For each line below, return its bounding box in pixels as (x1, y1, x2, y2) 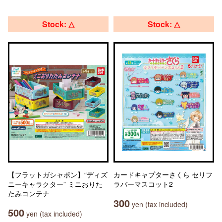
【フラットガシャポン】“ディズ (8, 169, 108, 179)
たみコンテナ (8, 188, 50, 198)
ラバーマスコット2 (113, 179, 173, 189)
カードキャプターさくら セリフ (113, 169, 213, 179)
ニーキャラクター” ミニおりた (8, 179, 103, 189)
